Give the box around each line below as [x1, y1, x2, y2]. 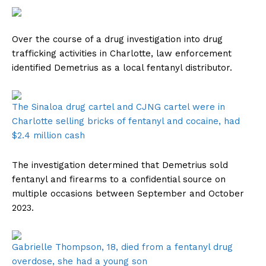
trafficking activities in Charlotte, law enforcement [12, 48, 232, 59]
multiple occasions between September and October [12, 188, 244, 199]
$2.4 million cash [12, 130, 85, 141]
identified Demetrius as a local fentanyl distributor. [12, 62, 232, 74]
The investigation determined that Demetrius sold [12, 160, 228, 171]
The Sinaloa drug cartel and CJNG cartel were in [12, 102, 225, 113]
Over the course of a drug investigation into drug [12, 34, 223, 45]
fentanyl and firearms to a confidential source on [12, 174, 226, 185]
